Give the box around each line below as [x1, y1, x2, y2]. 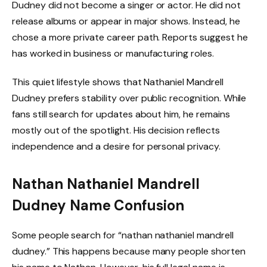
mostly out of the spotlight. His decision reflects [12, 124, 220, 137]
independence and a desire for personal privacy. [12, 140, 221, 153]
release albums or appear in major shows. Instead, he [12, 15, 240, 28]
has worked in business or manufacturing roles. [12, 47, 214, 60]
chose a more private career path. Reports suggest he [12, 31, 248, 44]
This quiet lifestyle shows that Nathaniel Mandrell [12, 76, 223, 89]
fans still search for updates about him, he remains [12, 108, 230, 121]
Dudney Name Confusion [12, 196, 184, 215]
